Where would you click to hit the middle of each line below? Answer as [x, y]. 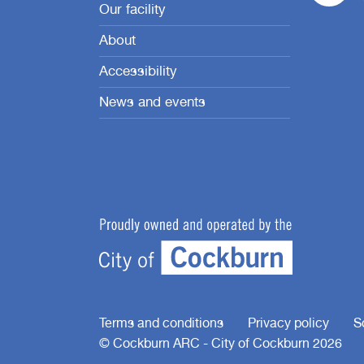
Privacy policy [288, 325]
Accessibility [138, 73]
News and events [152, 104]
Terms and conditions [161, 325]
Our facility [132, 11]
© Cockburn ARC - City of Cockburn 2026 [221, 346]
